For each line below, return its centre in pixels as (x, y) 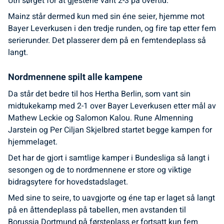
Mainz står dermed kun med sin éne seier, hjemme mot (106, 16)
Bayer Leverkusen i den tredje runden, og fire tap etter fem (112, 28)
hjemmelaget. (33, 142)
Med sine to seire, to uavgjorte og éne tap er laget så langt (111, 198)
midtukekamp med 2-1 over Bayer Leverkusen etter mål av (112, 106)
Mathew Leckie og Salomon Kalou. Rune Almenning (100, 118)
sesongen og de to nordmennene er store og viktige (100, 170)
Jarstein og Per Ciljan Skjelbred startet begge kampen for (110, 130)
